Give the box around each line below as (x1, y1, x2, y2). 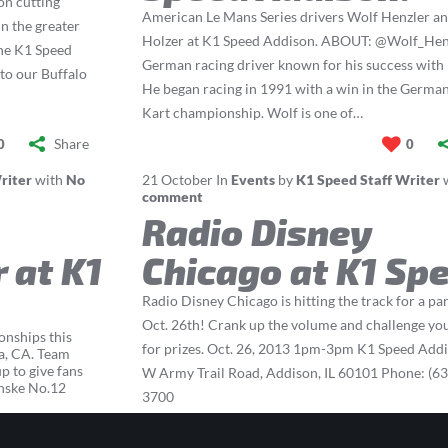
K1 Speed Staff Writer (296, 171, 441, 188)
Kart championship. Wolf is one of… (142, 104, 364, 121)
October (161, 171, 214, 188)
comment (142, 188, 204, 205)
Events (231, 171, 276, 188)
